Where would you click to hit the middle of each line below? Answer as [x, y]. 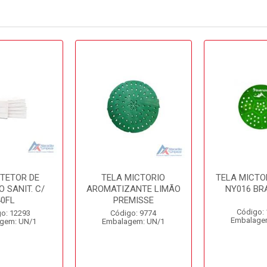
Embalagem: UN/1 [133, 221]
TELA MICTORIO [133, 178]
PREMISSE [133, 200]
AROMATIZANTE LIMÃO [133, 189]
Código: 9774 [133, 213]
